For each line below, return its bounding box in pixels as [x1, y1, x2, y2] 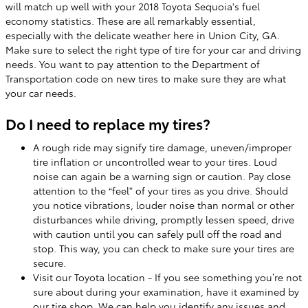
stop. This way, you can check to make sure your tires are [33, 241, 294, 255]
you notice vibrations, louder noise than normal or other [33, 197, 294, 212]
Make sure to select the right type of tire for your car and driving [5, 43, 301, 56]
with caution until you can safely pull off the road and [33, 226, 282, 241]
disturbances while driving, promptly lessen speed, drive [33, 212, 294, 226]
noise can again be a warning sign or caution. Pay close [33, 168, 291, 183]
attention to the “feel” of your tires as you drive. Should [33, 183, 288, 197]
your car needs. [5, 86, 76, 100]
